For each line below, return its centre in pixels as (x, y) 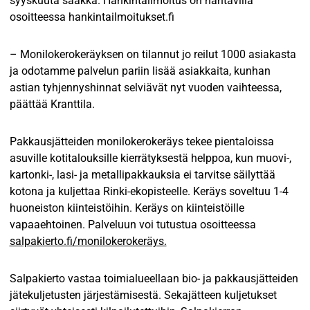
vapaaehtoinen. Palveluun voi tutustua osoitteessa (133, 224)
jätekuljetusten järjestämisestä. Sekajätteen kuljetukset (143, 295)
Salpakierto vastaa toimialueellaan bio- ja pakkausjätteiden (154, 278)
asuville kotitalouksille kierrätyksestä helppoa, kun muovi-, (150, 158)
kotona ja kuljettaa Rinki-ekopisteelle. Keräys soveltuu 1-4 (149, 191)
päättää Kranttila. (52, 104)
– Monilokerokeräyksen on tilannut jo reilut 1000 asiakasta (153, 54)
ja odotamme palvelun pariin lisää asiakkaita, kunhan (140, 71)
